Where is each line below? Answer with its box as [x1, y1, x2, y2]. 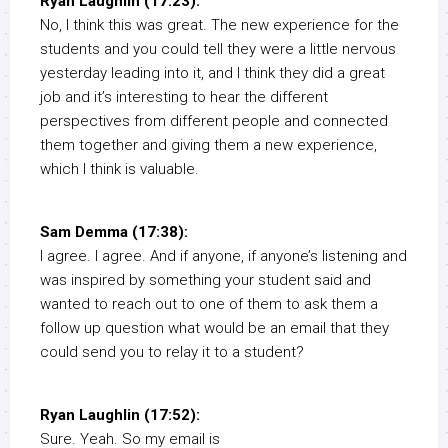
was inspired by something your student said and [40, 271, 371, 290]
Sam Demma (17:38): [40, 223, 188, 242]
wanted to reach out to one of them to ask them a [40, 295, 378, 314]
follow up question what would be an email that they [40, 319, 389, 338]
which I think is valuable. [40, 160, 199, 179]
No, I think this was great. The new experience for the [40, 16, 399, 35]
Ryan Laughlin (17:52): [40, 406, 200, 425]
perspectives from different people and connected [40, 112, 388, 131]
